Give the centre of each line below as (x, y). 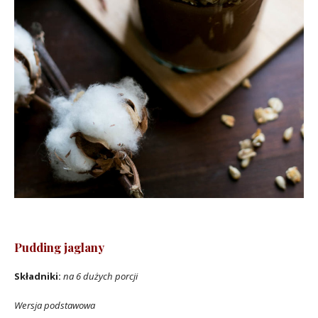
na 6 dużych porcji (100, 276)
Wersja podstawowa (55, 305)
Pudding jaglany (59, 247)
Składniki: (38, 276)
